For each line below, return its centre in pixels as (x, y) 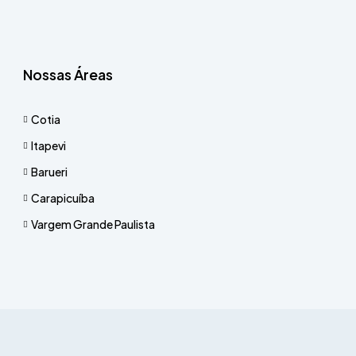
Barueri (49, 172)
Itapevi (48, 145)
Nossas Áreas (68, 74)
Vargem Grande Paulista (93, 224)
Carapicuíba (63, 198)
